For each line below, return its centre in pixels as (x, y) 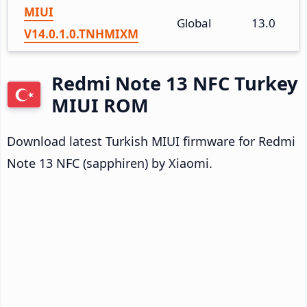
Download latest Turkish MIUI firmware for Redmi (151, 141)
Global (194, 23)
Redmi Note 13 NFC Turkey (174, 83)
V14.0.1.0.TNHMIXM (81, 34)
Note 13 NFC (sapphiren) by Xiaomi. (110, 163)
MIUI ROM (100, 105)
